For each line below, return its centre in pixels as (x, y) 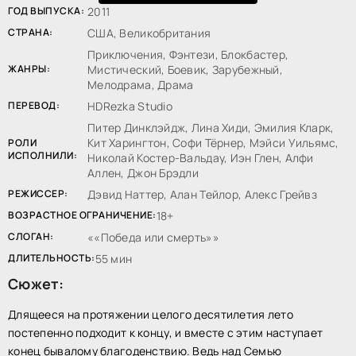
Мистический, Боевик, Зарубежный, (185, 70)
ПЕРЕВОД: (34, 105)
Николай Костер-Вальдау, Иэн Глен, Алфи (201, 158)
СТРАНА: (31, 32)
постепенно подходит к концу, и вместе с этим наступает (166, 333)
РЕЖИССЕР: (38, 193)
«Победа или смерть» (153, 237)
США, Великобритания (149, 33)
